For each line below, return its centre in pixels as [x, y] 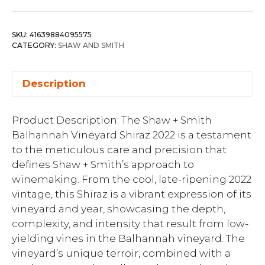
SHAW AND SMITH [91, 45]
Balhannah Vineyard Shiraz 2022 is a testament [132, 135]
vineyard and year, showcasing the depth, [119, 209]
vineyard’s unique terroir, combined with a [121, 253]
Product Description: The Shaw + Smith [112, 120]
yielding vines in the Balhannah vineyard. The [128, 238]
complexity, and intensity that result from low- [130, 224]
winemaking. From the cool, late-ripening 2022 [132, 179]
